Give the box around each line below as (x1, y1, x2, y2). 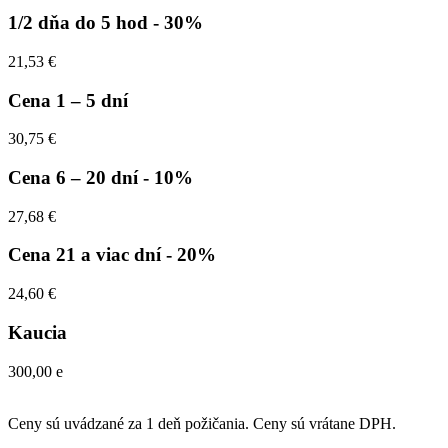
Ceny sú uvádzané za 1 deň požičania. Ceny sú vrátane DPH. (8, 414, 396, 432)
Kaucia (8, 321, 67, 343)
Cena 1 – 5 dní (8, 89, 128, 111)
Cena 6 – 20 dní (8, 167, 143, 188)
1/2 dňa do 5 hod (8, 12, 153, 34)
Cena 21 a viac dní (8, 244, 166, 266)
